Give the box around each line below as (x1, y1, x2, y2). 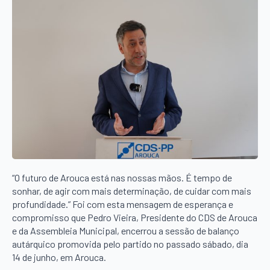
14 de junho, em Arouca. (12, 251, 106, 263)
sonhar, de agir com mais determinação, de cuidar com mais (12, 185, 251, 197)
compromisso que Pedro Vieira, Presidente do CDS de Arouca (12, 212, 257, 224)
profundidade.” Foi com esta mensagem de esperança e (12, 198, 233, 210)
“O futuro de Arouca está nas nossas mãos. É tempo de (12, 172, 232, 184)
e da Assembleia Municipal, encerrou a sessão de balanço (12, 225, 239, 237)
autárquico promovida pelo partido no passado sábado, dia (12, 238, 248, 250)
